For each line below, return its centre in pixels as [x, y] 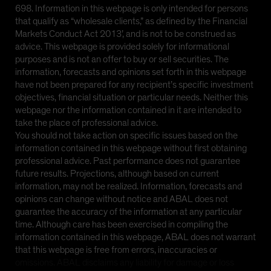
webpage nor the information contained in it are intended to [128, 110]
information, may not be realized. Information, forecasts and [129, 186]
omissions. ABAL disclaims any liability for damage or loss [125, 262]
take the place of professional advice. [87, 122]
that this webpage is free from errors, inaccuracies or [116, 250]
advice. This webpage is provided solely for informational [122, 46]
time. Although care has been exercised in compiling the [122, 224]
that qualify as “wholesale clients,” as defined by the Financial [131, 21]
